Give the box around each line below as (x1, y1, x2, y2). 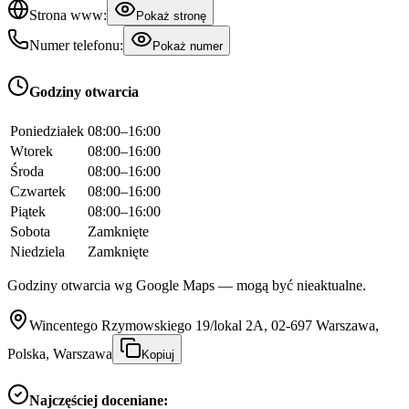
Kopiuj (142, 347, 174, 362)
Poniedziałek (10, 122, 84, 139)
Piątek (10, 203, 46, 219)
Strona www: (29, 7, 107, 24)
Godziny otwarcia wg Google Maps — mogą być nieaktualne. (7, 277, 366, 293)
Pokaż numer (152, 39, 223, 54)
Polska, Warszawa (7, 345, 112, 362)
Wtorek (10, 142, 53, 159)
